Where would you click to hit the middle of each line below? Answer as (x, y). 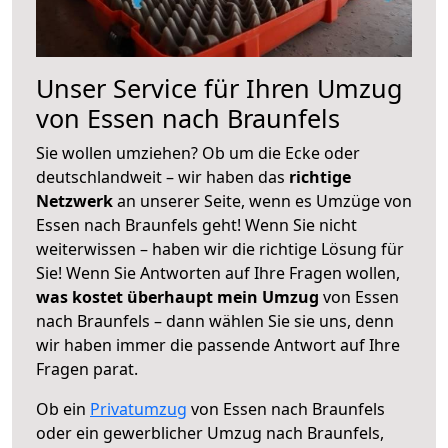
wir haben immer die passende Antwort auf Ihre (218, 344)
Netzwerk (76, 200)
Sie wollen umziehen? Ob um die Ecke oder (198, 152)
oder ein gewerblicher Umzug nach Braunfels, (210, 432)
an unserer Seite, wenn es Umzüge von (264, 200)
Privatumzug (138, 408)
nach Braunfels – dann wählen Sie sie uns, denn (215, 320)
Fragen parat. (87, 368)
